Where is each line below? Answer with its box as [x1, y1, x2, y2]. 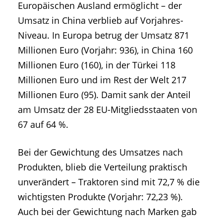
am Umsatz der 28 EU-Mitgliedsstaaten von [18, 104, 197, 116]
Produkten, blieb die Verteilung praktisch [18, 161, 187, 173]
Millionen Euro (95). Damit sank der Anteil [18, 89, 191, 101]
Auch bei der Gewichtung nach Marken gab [18, 205, 197, 218]
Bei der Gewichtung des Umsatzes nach [18, 146, 183, 158]
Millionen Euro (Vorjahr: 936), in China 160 [18, 44, 193, 56]
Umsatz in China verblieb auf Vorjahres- [18, 14, 183, 27]
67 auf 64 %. [18, 118, 68, 131]
